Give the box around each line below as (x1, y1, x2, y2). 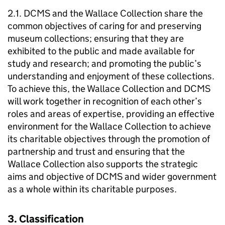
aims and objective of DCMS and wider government (8, 171, 216, 182)
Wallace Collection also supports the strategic (8, 158, 198, 170)
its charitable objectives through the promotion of (8, 133, 210, 145)
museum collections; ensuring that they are (8, 33, 184, 44)
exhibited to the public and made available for (8, 45, 195, 57)
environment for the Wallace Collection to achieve (8, 121, 211, 132)
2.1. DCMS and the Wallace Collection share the (8, 8, 203, 19)
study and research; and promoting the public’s (8, 58, 201, 69)
